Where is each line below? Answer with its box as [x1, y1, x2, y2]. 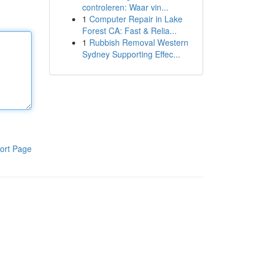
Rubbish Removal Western [89, 36, 188, 48]
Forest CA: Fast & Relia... [82, 25, 177, 36]
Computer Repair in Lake [89, 13, 183, 25]
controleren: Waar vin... [82, 1, 168, 13]
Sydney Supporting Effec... [82, 48, 180, 60]
